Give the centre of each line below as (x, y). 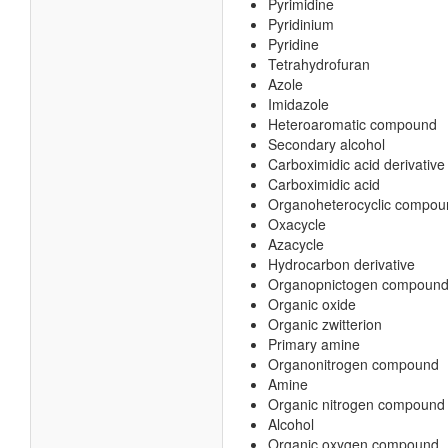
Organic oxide (312, 304)
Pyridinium (301, 24)
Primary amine (314, 344)
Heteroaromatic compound (352, 124)
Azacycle (296, 244)
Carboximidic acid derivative (356, 164)
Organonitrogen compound (353, 364)
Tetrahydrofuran (319, 64)
